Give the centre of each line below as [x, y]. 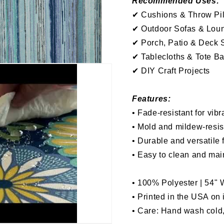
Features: [151, 99]
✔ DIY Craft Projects [171, 71]
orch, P [160, 43]
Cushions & [163, 15]
